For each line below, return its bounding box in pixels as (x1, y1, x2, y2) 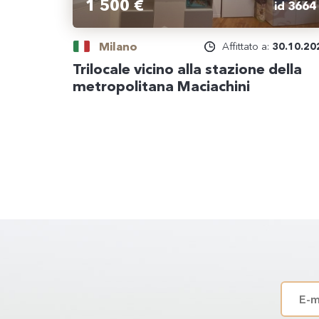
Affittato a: (222, 40, 272, 53)
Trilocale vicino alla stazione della (73, 61, 302, 78)
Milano (99, 39, 137, 53)
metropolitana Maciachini (73, 78, 250, 95)
